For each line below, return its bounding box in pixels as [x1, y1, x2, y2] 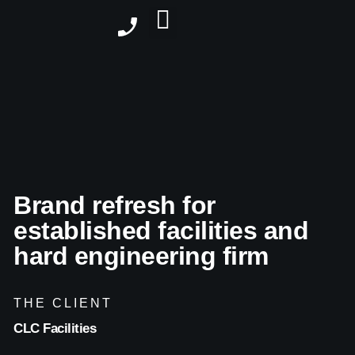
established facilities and [13, 216, 308, 245]
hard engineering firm [13, 242, 269, 270]
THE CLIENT [13, 296, 113, 310]
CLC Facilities [13, 320, 96, 336]
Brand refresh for [13, 191, 216, 219]
